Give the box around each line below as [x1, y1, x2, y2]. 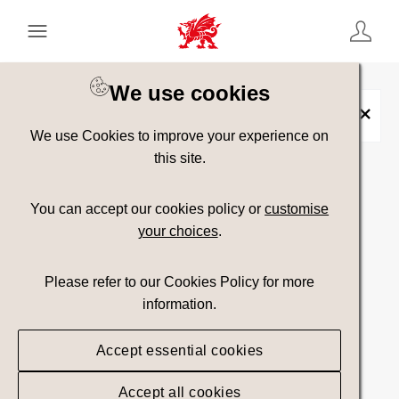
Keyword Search [18, 70, 134, 85]
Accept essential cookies [95, 342, 264, 358]
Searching [167, 236, 232, 251]
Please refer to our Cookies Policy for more [45, 273, 315, 289]
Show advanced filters [117, 160, 257, 175]
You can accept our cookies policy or [30, 200, 265, 216]
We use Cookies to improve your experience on [30, 127, 330, 143]
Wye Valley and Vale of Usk [82, 109, 248, 124]
